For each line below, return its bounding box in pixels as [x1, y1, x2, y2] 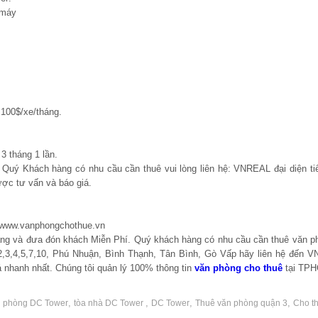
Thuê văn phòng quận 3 [195, 297, 287, 308]
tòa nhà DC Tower [74, 297, 146, 308]
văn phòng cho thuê [194, 262, 283, 273]
